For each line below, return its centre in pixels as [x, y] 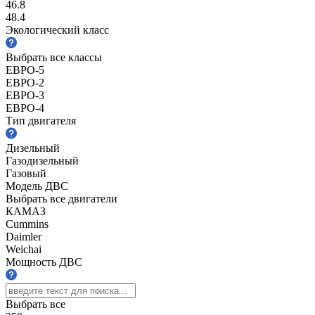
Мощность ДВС [44, 262]
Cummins [27, 224]
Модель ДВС [37, 186]
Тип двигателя [41, 120]
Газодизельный [42, 160]
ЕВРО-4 [25, 108]
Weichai [24, 249]
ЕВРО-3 [25, 95]
